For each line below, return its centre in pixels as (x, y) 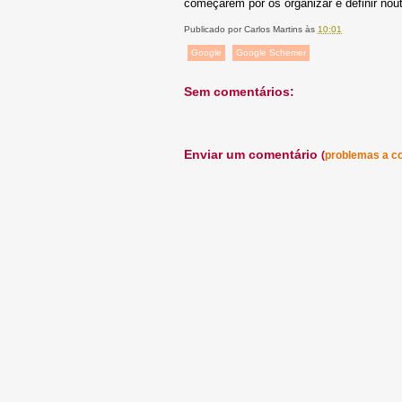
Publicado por (214, 29)
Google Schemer (271, 52)
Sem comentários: (239, 91)
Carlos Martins (273, 29)
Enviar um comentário (253, 154)
